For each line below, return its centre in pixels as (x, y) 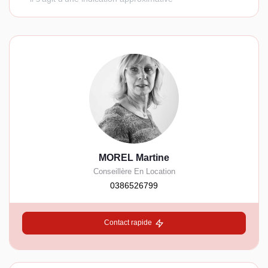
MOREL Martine (134, 158)
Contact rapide (128, 223)
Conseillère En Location (134, 172)
